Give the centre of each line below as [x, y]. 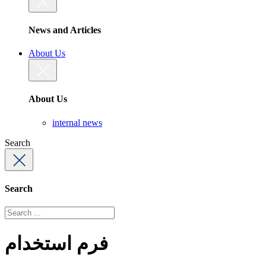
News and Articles [65, 30]
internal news [77, 122]
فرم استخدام [56, 243]
